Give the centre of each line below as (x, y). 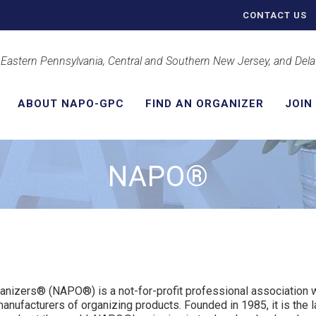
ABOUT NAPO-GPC (71, 104)
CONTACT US (274, 15)
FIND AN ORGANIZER (204, 104)
